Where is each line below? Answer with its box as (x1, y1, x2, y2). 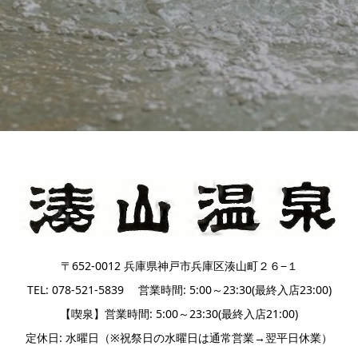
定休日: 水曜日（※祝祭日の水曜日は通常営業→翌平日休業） (26, 329, 332, 345)
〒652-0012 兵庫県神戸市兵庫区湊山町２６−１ (60, 257, 298, 273)
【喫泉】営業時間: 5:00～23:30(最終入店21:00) (60, 305, 298, 321)
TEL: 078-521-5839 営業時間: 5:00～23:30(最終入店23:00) (26, 281, 332, 297)
